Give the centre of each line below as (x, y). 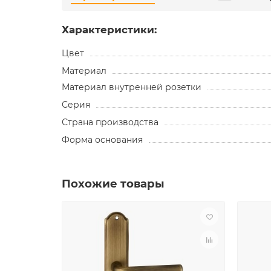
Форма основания (102, 140)
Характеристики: (109, 30)
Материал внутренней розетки (132, 87)
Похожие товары (113, 184)
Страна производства (110, 122)
